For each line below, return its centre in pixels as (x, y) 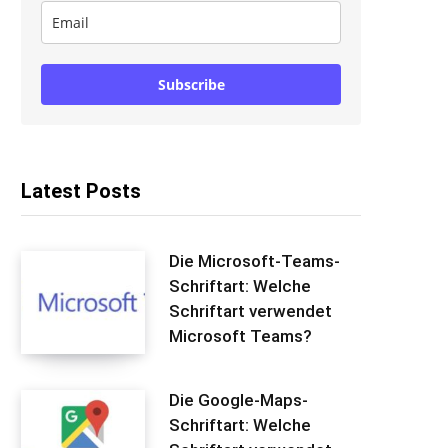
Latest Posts (81, 190)
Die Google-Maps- (238, 399)
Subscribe (191, 84)
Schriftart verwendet (250, 310)
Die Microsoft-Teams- (254, 260)
